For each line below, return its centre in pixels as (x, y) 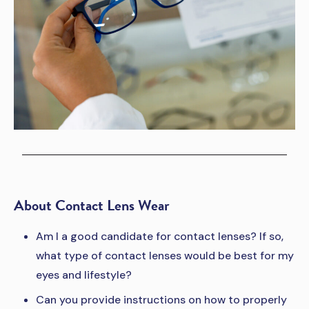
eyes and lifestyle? (84, 275)
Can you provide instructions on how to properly (161, 300)
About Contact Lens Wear (92, 206)
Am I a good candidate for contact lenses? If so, (160, 237)
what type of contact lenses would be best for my (165, 256)
